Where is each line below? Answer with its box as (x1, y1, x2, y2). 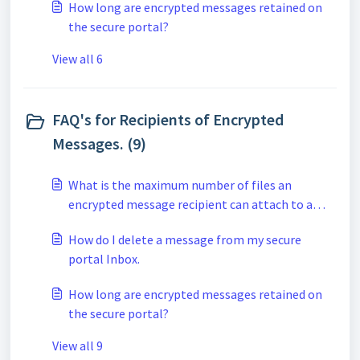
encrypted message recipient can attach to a (68, 196, 313, 212)
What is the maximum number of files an (68, 177, 292, 193)
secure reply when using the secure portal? (68, 215, 301, 231)
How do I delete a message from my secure (68, 231, 301, 247)
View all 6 (52, 51, 103, 67)
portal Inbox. (68, 251, 140, 267)
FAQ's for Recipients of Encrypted (52, 109, 284, 129)
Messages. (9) (52, 133, 146, 153)
